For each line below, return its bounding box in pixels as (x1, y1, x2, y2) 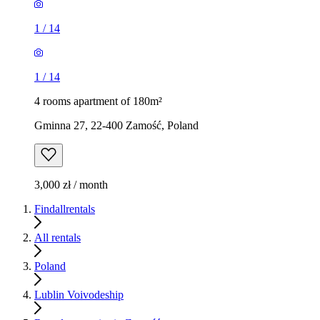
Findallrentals (34, 202, 95, 215)
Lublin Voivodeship (34, 288, 124, 301)
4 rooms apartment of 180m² (34, 94, 162, 107)
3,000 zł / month (34, 178, 108, 191)
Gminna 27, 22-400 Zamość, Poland (34, 119, 199, 131)
